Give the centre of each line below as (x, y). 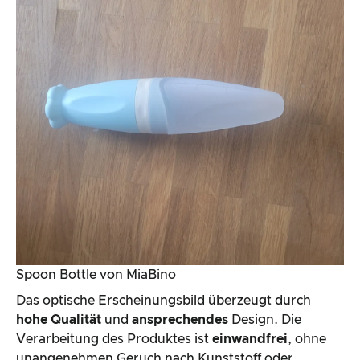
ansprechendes (182, 319)
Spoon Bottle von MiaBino (96, 274)
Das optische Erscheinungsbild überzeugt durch (164, 300)
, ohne (307, 339)
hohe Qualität (60, 319)
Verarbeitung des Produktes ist (114, 339)
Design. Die (266, 319)
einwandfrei (250, 339)
